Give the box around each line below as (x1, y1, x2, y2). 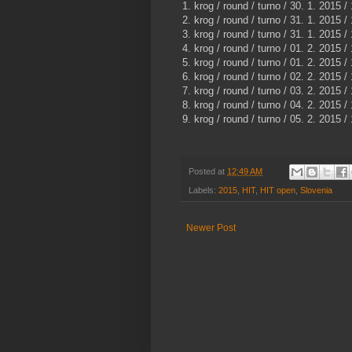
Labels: (189, 185, 218, 196)
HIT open (260, 185, 295, 196)
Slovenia (300, 185, 332, 196)
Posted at (189, 167, 227, 177)
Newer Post (186, 222, 236, 234)
